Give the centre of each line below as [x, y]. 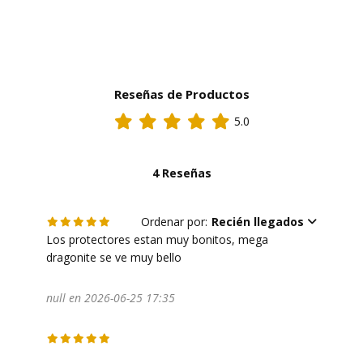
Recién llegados [258, 221]
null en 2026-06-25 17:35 [110, 297]
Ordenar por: [175, 221]
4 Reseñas [181, 173]
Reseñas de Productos [181, 94]
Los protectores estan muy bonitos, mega [157, 239]
